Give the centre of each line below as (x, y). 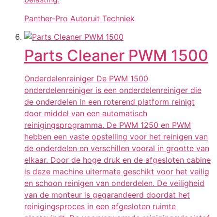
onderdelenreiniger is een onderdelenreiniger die (113, 90)
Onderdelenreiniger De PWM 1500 (86, 79)
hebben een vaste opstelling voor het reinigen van (116, 137)
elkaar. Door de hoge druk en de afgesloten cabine (117, 160)
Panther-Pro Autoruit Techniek (79, 18)
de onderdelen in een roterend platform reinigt (109, 102)
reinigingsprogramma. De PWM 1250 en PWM (108, 125)
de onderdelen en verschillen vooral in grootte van (117, 148)
